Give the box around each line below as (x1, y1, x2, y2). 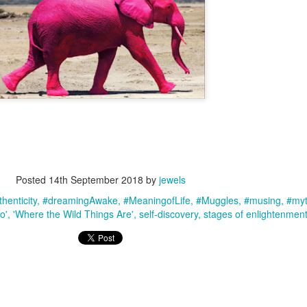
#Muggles (196, 193, 238, 207)
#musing (244, 193, 281, 207)
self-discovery (139, 207, 198, 221)
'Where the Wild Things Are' (13, 207, 134, 221)
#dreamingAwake (42, 193, 118, 207)
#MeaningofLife (123, 193, 191, 207)
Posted (16, 173, 49, 186)
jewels (159, 173, 186, 186)
